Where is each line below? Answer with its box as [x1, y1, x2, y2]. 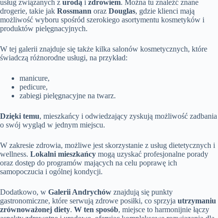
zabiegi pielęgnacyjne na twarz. [19, 91, 116, 100]
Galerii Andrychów [48, 188, 111, 197]
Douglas [109, 7, 135, 16]
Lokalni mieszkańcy [30, 150, 96, 159]
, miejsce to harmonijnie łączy [118, 205, 209, 214]
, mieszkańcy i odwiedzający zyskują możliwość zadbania [39, 112, 217, 121]
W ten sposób [74, 205, 118, 214]
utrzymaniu [178, 197, 216, 205]
